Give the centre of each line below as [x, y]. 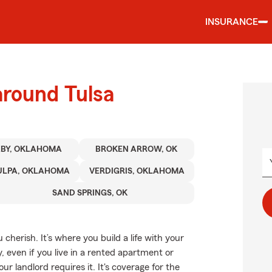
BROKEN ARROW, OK [137, 149]
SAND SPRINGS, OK [90, 193]
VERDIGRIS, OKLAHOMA [137, 171]
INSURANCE [232, 22]
